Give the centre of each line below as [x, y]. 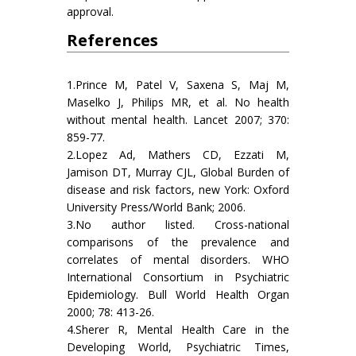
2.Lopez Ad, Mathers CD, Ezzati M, [178, 155]
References [112, 41]
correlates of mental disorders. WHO [178, 260]
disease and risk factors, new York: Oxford [178, 190]
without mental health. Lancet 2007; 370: [178, 120]
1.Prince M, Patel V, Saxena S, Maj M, [178, 85]
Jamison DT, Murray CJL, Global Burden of [178, 172]
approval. [90, 12]
